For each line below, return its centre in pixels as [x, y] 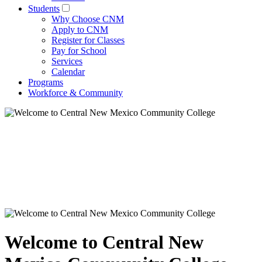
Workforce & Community [75, 93]
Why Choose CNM [88, 19]
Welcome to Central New [104, 242]
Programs [46, 82]
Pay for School [79, 51]
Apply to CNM [80, 30]
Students [44, 9]
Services [67, 61]
